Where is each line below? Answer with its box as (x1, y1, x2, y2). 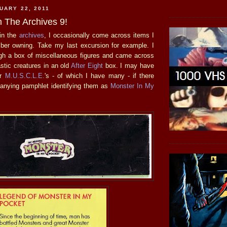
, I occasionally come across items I (44, 31, 154, 39)
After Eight (71, 61, 103, 69)
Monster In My (110, 82, 154, 90)
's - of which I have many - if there (44, 71, 154, 80)
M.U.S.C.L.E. (5, 71, 45, 80)
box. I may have (102, 61, 155, 69)
